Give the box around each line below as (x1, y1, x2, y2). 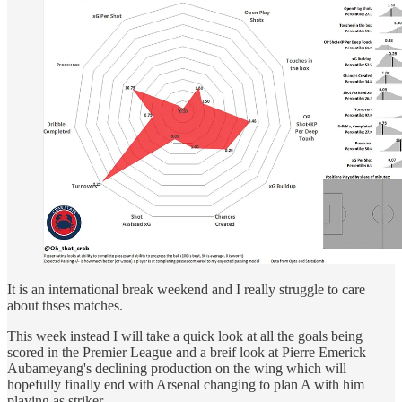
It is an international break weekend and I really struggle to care (7, 281, 365, 297)
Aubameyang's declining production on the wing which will (7, 360, 346, 376)
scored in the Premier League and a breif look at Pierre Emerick (7, 344, 366, 360)
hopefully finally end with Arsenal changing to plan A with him (7, 376, 364, 392)
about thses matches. (7, 297, 123, 313)
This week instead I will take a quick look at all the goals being (7, 328, 363, 344)
